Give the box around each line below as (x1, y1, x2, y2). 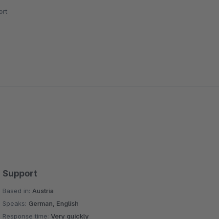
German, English (28, 199, 79, 207)
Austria (32, 187, 54, 195)
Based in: (2, 187, 33, 195)
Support (2, 168, 38, 178)
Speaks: (2, 199, 29, 207)
